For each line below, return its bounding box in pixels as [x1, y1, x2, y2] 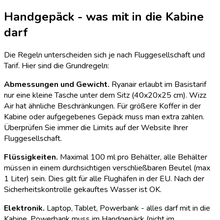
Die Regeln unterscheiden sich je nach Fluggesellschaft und [4, 50, 205, 61]
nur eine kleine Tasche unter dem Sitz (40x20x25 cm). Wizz [4, 90, 206, 101]
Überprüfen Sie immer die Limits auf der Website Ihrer [4, 122, 188, 134]
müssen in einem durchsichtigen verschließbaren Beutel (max [4, 163, 210, 174]
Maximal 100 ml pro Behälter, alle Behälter [58, 152, 207, 163]
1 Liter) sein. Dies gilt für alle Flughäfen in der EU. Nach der [4, 173, 204, 185]
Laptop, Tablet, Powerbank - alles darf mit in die [45, 203, 210, 214]
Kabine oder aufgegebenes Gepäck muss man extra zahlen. [4, 111, 204, 123]
